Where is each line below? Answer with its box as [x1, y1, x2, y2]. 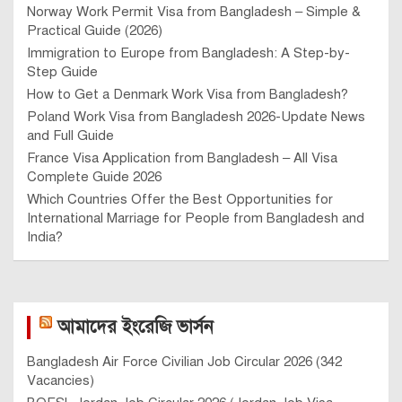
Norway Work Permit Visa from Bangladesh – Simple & [27, 3, 361, 20]
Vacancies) [27, 371, 94, 389]
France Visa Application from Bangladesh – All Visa [27, 149, 337, 166]
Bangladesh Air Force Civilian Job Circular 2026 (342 [27, 353, 342, 370]
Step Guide [27, 63, 98, 80]
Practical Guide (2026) [27, 22, 162, 39]
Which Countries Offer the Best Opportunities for [27, 190, 333, 207]
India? [27, 228, 63, 245]
